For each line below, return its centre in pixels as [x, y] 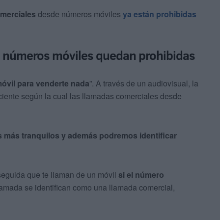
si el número [141, 175]
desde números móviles [79, 14]
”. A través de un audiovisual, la [144, 83]
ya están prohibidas [160, 14]
